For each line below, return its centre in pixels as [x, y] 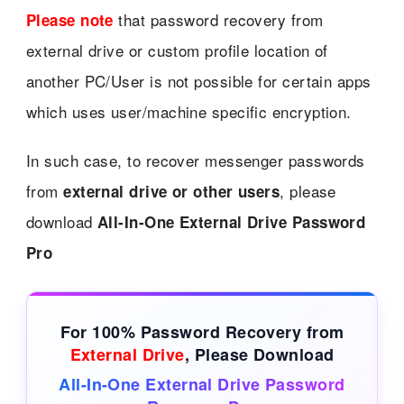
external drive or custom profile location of [177, 50]
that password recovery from [218, 19]
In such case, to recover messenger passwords [195, 160]
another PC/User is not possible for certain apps [198, 80]
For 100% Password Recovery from [202, 331]
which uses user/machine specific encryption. [188, 111]
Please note [69, 19]
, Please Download [259, 354]
